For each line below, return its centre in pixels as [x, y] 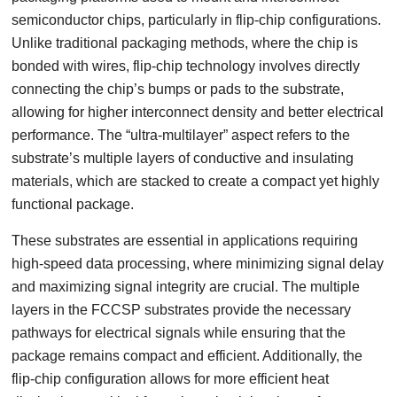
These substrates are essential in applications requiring [185, 241]
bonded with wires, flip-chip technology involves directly [186, 66]
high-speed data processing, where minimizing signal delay [198, 264]
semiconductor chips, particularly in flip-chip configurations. [197, 20]
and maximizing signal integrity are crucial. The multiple [186, 287]
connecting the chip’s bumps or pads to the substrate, [178, 89]
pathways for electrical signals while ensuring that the [179, 333]
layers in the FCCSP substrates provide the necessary [182, 310]
